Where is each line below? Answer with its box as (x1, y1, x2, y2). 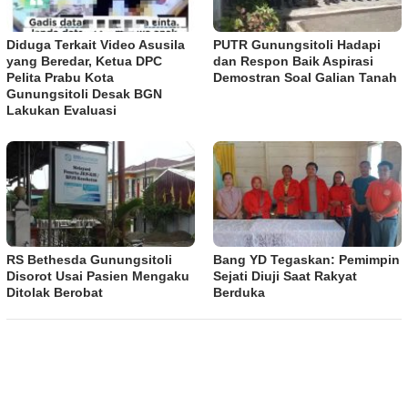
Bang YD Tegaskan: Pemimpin (213, 252, 400, 267)
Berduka (213, 285, 265, 300)
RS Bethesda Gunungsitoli (6, 252, 172, 267)
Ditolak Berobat (6, 285, 103, 300)
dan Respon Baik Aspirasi (213, 54, 373, 69)
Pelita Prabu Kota (6, 70, 114, 86)
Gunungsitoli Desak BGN (6, 87, 162, 102)
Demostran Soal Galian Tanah (213, 70, 397, 86)
